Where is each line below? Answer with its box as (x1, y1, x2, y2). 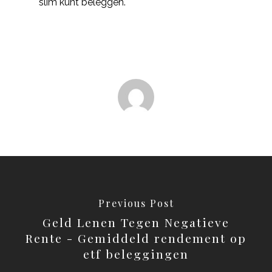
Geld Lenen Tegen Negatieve (42, 214, 229, 230)
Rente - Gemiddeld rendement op (25, 229, 246, 246)
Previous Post (98, 196, 174, 209)
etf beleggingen (83, 245, 189, 262)
